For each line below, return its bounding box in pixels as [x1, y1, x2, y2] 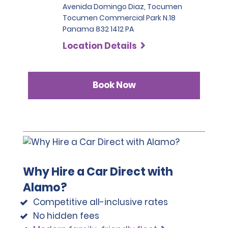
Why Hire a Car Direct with [23, 164, 173, 180]
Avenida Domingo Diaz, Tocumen [63, 1, 182, 12]
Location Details [63, 39, 137, 52]
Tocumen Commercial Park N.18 [63, 12, 176, 23]
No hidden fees [33, 210, 99, 222]
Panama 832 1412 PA [63, 23, 134, 34]
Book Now [92, 79, 136, 92]
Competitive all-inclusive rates [33, 196, 168, 209]
